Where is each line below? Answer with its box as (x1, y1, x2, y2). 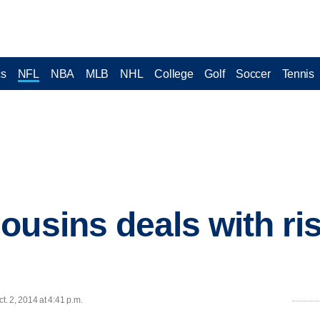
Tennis (281, 67, 314, 80)
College (154, 67, 194, 80)
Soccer (236, 67, 271, 80)
